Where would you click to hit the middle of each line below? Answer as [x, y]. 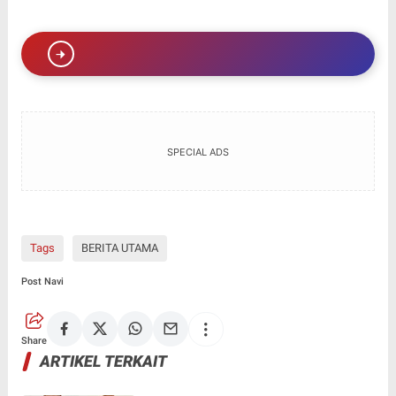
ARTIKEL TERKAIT [103, 362]
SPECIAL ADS [198, 152]
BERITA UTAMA [119, 248]
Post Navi [42, 282]
